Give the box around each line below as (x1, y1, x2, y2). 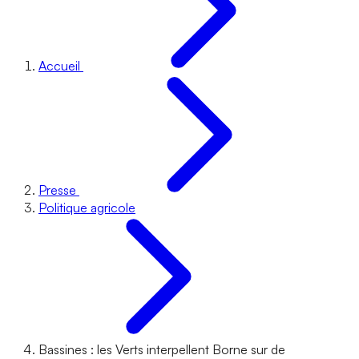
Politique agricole (38, 200, 135, 216)
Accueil (38, 58, 80, 74)
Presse (38, 182, 76, 198)
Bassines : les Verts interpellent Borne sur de (38, 341, 285, 357)
